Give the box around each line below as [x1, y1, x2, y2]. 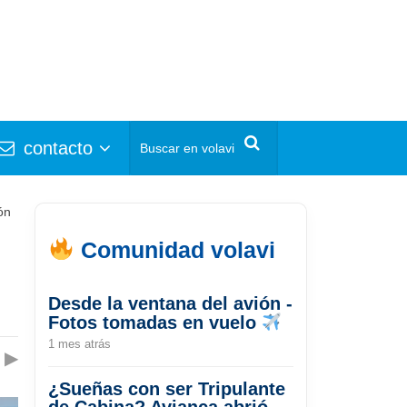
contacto [18, 137, 93, 158]
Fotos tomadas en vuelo [48, 312, 262, 333]
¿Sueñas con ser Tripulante [48, 378, 285, 399]
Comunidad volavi [74, 236, 275, 263]
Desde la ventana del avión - [48, 293, 293, 313]
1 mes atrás [48, 336, 111, 351]
